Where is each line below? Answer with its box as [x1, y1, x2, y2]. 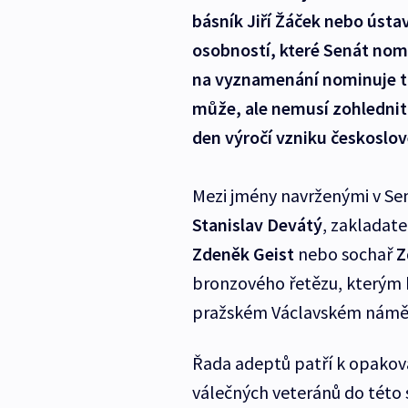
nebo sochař [293, 242, 396, 266]
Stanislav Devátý [191, 213, 322, 237]
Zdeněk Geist [191, 242, 294, 266]
